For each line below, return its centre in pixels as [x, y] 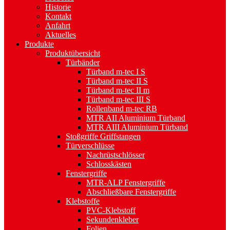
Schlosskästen [109, 164]
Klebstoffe [83, 201]
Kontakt [58, 16]
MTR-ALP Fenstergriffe [126, 182]
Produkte [39, 44]
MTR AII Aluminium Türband [136, 118]
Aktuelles [61, 34]
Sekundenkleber [112, 219]
